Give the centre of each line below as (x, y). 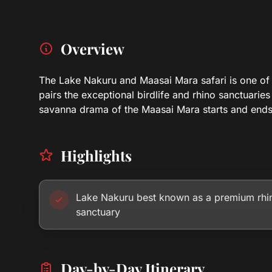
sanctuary (98, 212)
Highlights (96, 155)
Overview (93, 49)
